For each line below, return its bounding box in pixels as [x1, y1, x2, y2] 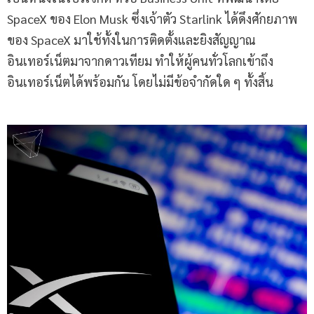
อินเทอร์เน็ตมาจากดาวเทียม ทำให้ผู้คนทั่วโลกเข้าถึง [7, 53, 273, 69]
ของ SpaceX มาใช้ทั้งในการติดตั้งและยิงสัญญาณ [7, 32, 256, 48]
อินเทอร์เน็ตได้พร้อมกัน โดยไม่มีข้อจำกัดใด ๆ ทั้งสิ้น [7, 74, 273, 90]
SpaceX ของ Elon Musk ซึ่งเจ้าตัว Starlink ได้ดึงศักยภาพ [7, 11, 297, 27]
